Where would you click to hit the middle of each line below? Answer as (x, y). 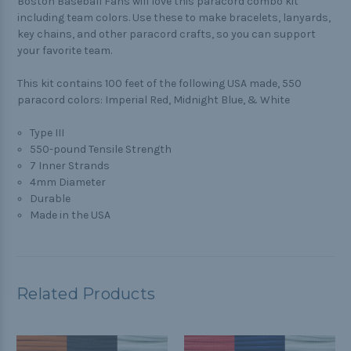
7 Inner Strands (70, 166)
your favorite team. (65, 51)
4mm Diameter (68, 183)
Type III (47, 133)
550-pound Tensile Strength (101, 150)
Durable (51, 199)
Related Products (86, 294)
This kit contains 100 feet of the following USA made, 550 (159, 84)
